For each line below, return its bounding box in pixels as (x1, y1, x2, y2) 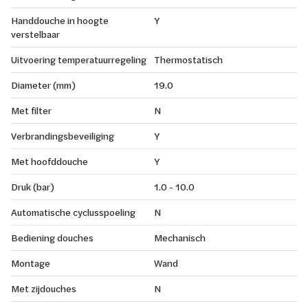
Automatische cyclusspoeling (11, 205, 135, 219)
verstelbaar (11, 27, 60, 41)
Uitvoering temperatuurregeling (11, 52, 146, 66)
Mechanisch (154, 230, 206, 244)
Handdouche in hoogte (11, 13, 109, 27)
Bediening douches (11, 230, 93, 244)
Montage (11, 256, 50, 269)
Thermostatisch (154, 52, 223, 66)
